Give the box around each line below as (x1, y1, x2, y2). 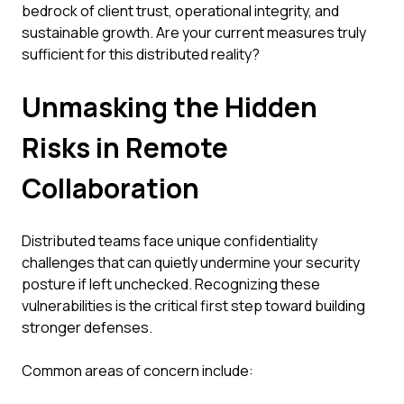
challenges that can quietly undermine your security (22, 252, 360, 272)
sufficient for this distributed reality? (22, 44, 260, 64)
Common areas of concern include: (22, 361, 253, 381)
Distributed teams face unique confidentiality (22, 231, 317, 251)
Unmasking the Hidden (22, 88, 317, 125)
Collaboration (22, 170, 199, 207)
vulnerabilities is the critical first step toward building (22, 296, 365, 316)
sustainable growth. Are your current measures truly (22, 23, 366, 42)
